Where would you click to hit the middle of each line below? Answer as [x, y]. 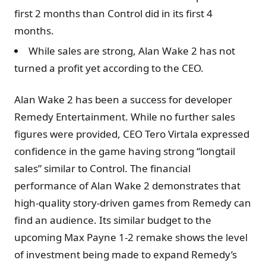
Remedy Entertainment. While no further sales [125, 117]
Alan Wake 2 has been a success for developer [123, 100]
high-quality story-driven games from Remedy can [133, 203]
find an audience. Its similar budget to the [113, 220]
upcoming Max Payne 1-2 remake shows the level [131, 237]
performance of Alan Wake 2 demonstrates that [127, 186]
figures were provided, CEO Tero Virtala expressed [132, 134]
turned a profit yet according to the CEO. [109, 68]
